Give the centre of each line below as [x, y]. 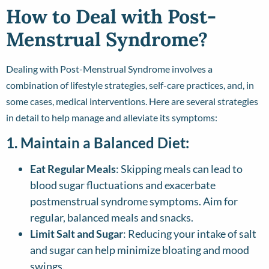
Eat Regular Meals [73, 168]
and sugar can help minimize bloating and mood [140, 249]
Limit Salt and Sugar [77, 233]
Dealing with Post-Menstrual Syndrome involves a [109, 69]
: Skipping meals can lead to [179, 168]
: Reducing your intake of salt [190, 233]
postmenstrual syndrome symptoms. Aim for [134, 201]
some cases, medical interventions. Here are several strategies [132, 101]
